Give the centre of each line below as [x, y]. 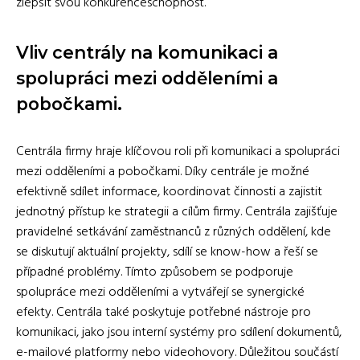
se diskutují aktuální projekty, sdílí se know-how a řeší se [167, 252]
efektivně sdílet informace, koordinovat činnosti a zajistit [169, 192]
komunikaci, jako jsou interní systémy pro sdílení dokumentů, [179, 332]
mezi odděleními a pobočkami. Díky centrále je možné [163, 172]
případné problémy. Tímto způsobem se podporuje [155, 272]
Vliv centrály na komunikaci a [147, 52]
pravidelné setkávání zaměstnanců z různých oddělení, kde [174, 232]
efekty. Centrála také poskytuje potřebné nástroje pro [164, 312]
